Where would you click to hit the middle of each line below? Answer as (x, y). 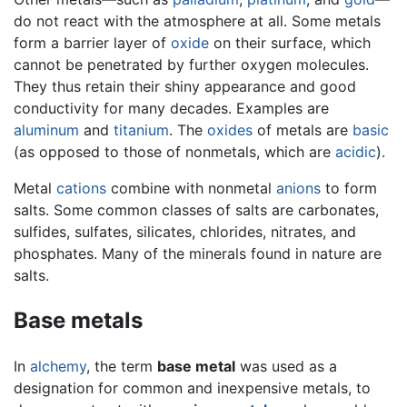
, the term (122, 366)
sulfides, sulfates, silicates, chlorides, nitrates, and (185, 231)
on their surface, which (290, 42)
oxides (230, 129)
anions (298, 188)
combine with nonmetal (191, 188)
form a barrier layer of (92, 42)
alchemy (58, 366)
